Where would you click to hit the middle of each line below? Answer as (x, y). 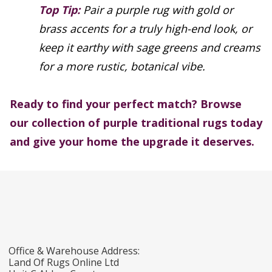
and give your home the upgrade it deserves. (132, 142)
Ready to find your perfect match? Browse (126, 104)
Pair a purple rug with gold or (157, 10)
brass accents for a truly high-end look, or (145, 29)
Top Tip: (59, 10)
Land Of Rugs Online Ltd (64, 263)
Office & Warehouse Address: (74, 251)
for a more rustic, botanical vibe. (122, 66)
